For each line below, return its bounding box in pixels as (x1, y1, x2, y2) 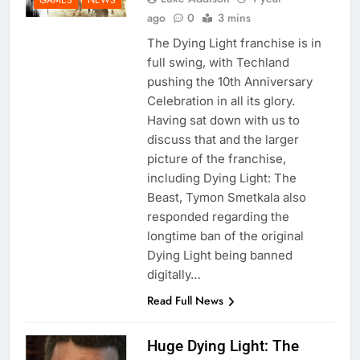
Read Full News (146, 292, 223, 309)
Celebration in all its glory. (146, 93, 295, 109)
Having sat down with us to (146, 112, 300, 129)
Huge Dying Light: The (146, 337, 299, 356)
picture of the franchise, (146, 151, 286, 167)
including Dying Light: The (146, 170, 297, 186)
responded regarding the (146, 209, 289, 225)
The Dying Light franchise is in (146, 35, 321, 51)
